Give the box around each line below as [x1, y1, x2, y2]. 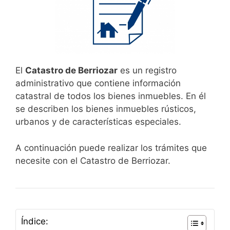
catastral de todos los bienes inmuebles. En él [15, 91, 206, 102]
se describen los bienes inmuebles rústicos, [15, 104, 196, 114]
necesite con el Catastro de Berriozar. [15, 155, 170, 166]
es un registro [118, 65, 177, 76]
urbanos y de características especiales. [15, 117, 181, 127]
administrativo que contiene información [15, 78, 181, 89]
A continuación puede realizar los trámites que [15, 142, 207, 153]
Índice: [21, 216, 48, 227]
